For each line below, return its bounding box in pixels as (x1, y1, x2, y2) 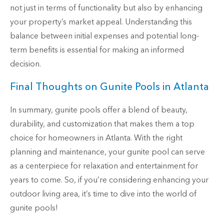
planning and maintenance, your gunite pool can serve (10, 146, 205, 158)
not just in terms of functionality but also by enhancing (10, 2, 202, 14)
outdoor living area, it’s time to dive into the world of (10, 188, 196, 200)
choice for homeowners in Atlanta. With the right (10, 132, 182, 144)
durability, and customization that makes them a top (10, 118, 194, 130)
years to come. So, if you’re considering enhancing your (10, 174, 208, 186)
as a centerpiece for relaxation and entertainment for (10, 160, 198, 172)
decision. (10, 58, 41, 70)
